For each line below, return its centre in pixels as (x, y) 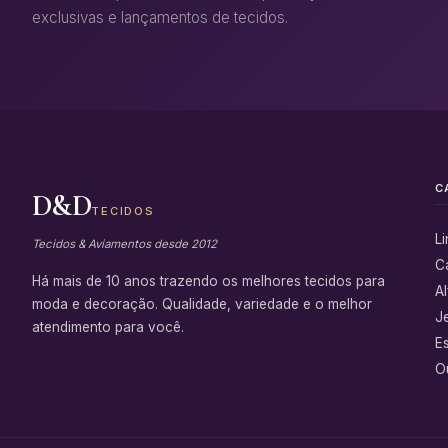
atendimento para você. (108, 326)
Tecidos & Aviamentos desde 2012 (124, 243)
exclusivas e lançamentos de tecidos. (160, 17)
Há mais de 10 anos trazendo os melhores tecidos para (208, 280)
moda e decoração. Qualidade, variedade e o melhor (202, 303)
